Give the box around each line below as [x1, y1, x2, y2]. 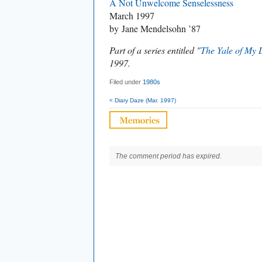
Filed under [109, 78, 143, 85]
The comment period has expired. [115, 152, 222, 160]
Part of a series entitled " [109, 44, 201, 56]
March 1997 [109, 9, 154, 22]
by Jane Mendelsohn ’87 [109, 22, 201, 35]
